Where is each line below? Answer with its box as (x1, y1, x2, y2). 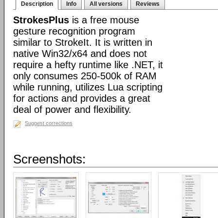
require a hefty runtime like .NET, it (13, 59, 163, 70)
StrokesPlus (13, 15, 69, 25)
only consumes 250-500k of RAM (13, 71, 157, 81)
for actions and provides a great (13, 93, 150, 104)
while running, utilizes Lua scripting (13, 82, 163, 92)
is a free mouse (69, 15, 139, 25)
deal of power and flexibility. (13, 104, 131, 115)
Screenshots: (13, 152, 86, 166)
